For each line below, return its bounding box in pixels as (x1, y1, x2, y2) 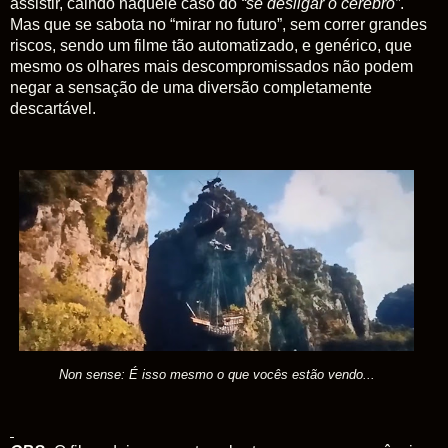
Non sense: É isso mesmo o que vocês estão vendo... (58, 366, 375, 382)
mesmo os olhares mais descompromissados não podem (10, 57, 413, 75)
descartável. (10, 99, 96, 117)
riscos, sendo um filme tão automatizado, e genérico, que (10, 36, 412, 54)
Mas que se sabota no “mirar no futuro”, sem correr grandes (10, 15, 427, 33)
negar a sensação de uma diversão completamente (10, 78, 372, 96)
